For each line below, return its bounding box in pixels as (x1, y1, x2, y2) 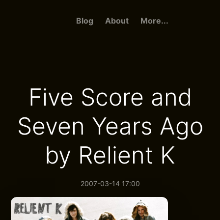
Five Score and (28, 82, 192, 111)
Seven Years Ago (17, 111, 203, 140)
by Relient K (45, 140, 175, 169)
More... (140, 16, 168, 26)
